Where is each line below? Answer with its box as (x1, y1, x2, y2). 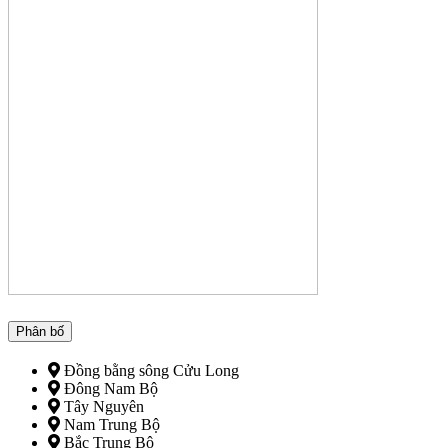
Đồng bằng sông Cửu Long (60, 362, 239, 380)
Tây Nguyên (60, 398, 144, 416)
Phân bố (16, 324, 64, 340)
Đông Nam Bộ (60, 380, 158, 398)
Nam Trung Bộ (60, 416, 160, 434)
